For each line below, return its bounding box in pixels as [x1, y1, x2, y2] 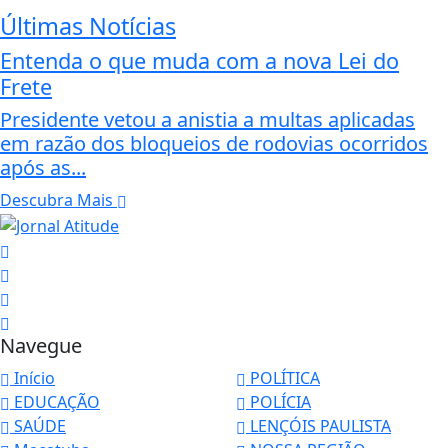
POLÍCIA [246, 391, 311, 414]
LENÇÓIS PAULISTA [246, 415, 391, 438]
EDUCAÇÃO [10, 391, 100, 414]
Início [10, 367, 55, 390]
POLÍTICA [246, 367, 320, 390]
